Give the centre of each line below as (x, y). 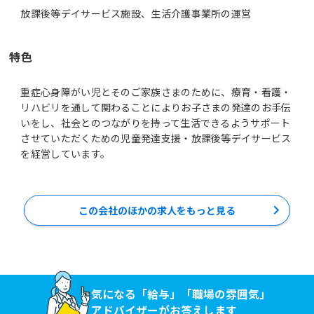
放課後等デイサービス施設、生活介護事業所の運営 (136, 13)
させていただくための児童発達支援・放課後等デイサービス (156, 138)
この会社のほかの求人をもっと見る (157, 210)
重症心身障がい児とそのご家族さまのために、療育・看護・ (156, 91)
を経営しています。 (66, 153)
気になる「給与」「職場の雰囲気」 (180, 294)
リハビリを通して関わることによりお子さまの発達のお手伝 (156, 107)
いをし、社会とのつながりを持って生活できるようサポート (156, 122)
